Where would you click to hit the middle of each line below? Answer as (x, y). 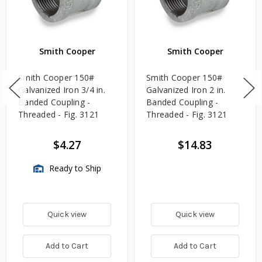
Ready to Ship (74, 168)
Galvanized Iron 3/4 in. (62, 90)
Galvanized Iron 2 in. (186, 90)
